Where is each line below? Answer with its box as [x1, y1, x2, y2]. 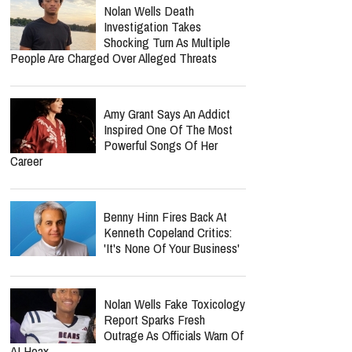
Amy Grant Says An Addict [104, 104, 230, 123]
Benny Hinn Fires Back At [104, 207, 227, 225]
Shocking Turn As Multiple [104, 33, 230, 51]
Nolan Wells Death [104, 2, 194, 20]
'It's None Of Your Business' [104, 239, 240, 257]
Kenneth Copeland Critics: [104, 223, 232, 241]
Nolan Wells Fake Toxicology [104, 295, 245, 313]
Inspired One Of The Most [104, 120, 233, 138]
